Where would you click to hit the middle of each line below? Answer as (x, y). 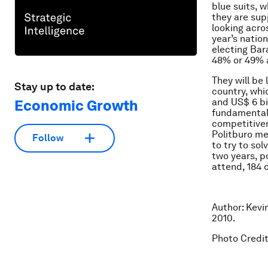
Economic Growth (76, 105)
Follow (48, 138)
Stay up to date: (54, 86)
